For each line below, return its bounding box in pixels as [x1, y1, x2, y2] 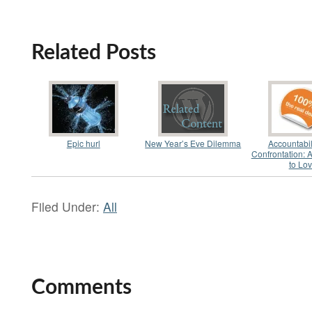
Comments [31, 276, 132, 298]
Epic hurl [66, 136, 100, 149]
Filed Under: [31, 197, 103, 215]
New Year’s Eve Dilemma [145, 136, 242, 149]
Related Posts [31, 42, 156, 63]
